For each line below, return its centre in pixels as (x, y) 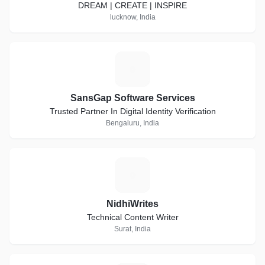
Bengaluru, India (132, 123)
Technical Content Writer (132, 217)
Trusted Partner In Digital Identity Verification (132, 111)
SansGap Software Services (132, 98)
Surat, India (132, 229)
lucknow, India (132, 17)
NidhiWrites (132, 204)
